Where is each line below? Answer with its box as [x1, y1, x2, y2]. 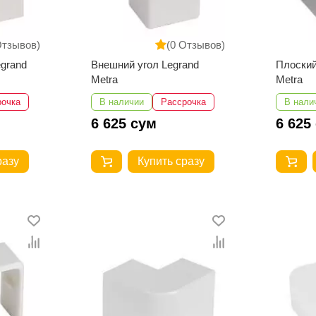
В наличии [99, 96, 144, 107]
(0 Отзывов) [166, 39, 226, 51]
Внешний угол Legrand [90, 58, 199, 71]
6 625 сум [90, 115, 157, 131]
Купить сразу [137, 155, 205, 168]
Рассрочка [160, 96, 206, 107]
